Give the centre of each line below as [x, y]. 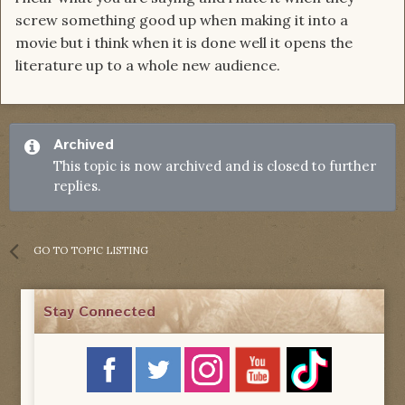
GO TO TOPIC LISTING [91, 251]
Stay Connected [99, 313]
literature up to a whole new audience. [150, 66]
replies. [77, 186]
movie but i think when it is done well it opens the [184, 43]
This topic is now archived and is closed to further [215, 166]
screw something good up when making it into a [182, 20]
